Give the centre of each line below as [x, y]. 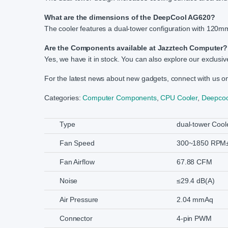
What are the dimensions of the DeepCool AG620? [130, 18]
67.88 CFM [194, 162]
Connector [76, 219]
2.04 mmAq [195, 200]
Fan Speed [77, 143]
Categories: [64, 98]
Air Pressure [79, 200]
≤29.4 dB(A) [196, 181]
